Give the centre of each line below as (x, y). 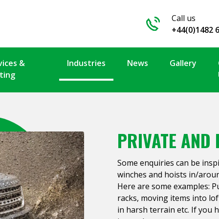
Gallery (183, 63)
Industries (86, 63)
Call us (184, 18)
